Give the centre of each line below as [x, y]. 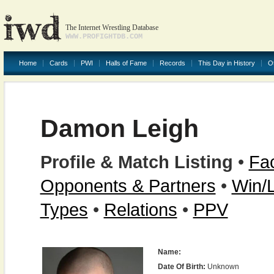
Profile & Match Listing [136, 162]
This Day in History [226, 63]
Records [172, 63]
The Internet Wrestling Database [112, 28]
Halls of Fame [126, 63]
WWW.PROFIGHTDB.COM [104, 37]
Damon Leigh [119, 128]
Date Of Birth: [181, 267]
